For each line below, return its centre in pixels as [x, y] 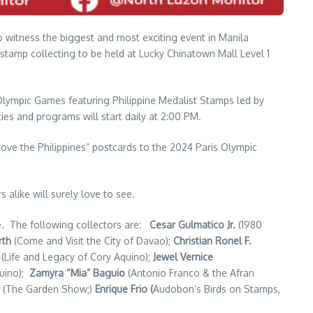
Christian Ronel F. [212, 241]
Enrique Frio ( [124, 289]
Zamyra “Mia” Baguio [77, 273]
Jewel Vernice [183, 257]
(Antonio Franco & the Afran [190, 273]
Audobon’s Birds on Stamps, [217, 289]
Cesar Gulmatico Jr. [192, 225]
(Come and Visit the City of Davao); [92, 241]
